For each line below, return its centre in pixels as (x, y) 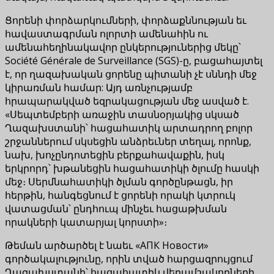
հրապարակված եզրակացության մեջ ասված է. (127, 101)
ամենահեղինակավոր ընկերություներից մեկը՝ (123, 47)
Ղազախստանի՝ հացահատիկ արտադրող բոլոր (129, 128)
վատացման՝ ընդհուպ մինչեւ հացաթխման (116, 208)
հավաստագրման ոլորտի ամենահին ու (106, 33)
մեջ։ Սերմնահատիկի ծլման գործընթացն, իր (119, 181)
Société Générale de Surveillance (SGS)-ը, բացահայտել (134, 60)
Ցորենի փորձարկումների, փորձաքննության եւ (126, 20)
